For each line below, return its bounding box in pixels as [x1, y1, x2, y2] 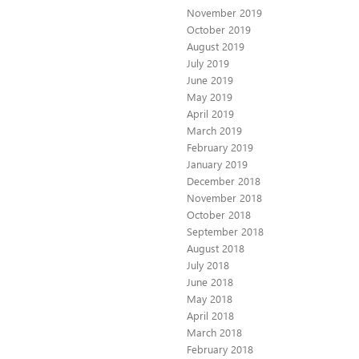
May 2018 [187, 291, 232, 305]
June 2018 [187, 274, 233, 288]
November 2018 [187, 190, 262, 204]
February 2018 [187, 341, 253, 356]
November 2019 [187, 5, 262, 19]
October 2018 [187, 207, 251, 221]
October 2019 [187, 22, 251, 36]
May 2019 [187, 89, 232, 103]
